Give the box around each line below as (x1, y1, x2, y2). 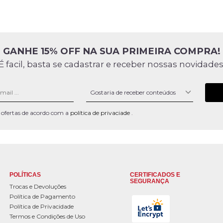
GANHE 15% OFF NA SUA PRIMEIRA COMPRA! (2, 45, 221, 57)
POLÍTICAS (9, 171, 41, 179)
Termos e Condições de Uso (9, 213, 85, 221)
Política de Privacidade (9, 203, 74, 211)
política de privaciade (70, 109, 131, 117)
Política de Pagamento (9, 193, 75, 201)
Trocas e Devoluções (9, 183, 66, 191)
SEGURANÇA (130, 178, 169, 185)
